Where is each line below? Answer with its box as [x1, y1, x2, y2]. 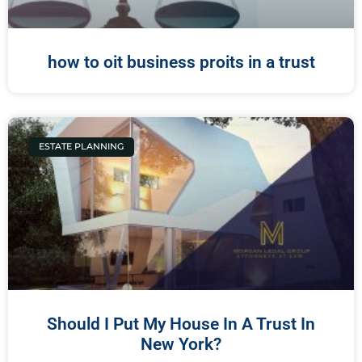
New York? [141, 334, 221, 354]
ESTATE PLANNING [39, 141, 124, 153]
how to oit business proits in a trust [47, 52, 315, 72]
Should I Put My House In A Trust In [47, 314, 315, 334]
